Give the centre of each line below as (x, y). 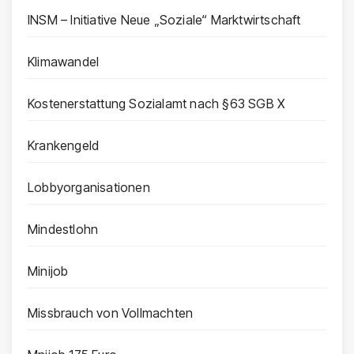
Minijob (48, 271)
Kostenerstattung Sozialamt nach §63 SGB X (157, 104)
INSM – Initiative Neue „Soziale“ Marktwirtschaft (164, 20)
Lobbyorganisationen (89, 188)
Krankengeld (64, 146)
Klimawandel (64, 62)
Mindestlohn (63, 230)
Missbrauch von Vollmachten (111, 313)
